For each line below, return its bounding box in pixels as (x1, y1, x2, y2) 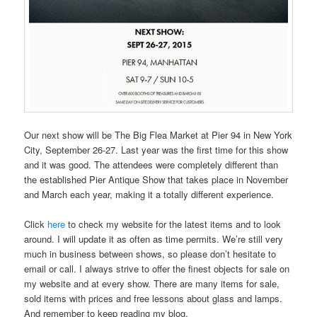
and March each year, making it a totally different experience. (24, 187, 275, 201)
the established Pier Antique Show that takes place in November (24, 172, 289, 186)
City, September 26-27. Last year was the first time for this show (24, 142, 289, 156)
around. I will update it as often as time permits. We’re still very (24, 231, 284, 246)
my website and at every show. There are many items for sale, (24, 276, 280, 290)
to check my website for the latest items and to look (65, 217, 282, 231)
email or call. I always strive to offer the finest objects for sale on (24, 261, 290, 275)
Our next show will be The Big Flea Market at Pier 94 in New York (24, 127, 293, 142)
